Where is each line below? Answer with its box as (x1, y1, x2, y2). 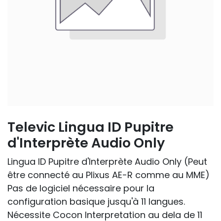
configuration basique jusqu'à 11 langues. (7, 195, 185, 208)
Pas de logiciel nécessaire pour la (7, 182, 154, 195)
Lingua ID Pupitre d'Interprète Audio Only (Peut (7, 155, 207, 168)
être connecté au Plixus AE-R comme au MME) (7, 169, 210, 182)
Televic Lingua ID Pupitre (7, 118, 174, 137)
